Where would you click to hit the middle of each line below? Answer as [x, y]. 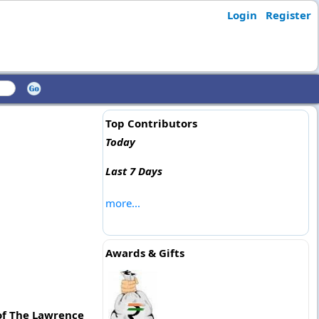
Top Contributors [151, 123]
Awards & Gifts [145, 253]
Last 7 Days [134, 171]
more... [122, 203]
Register [288, 15]
